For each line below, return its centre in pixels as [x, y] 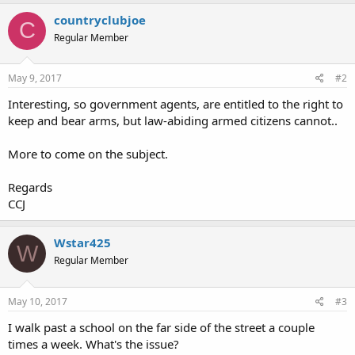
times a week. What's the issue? [94, 344]
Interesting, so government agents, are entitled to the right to [176, 104]
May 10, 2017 [38, 301]
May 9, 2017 [35, 78]
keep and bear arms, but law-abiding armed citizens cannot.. [173, 120]
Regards [30, 187]
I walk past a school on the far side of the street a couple [161, 327]
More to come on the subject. [88, 154]
